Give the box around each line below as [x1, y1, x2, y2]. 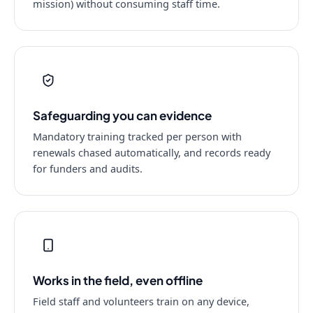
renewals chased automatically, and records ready [33, 145, 270, 159]
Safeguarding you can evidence [33, 108, 212, 123]
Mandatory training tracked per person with [33, 129, 242, 143]
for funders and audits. [33, 161, 143, 175]
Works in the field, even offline [33, 272, 203, 288]
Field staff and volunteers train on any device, [33, 294, 249, 308]
